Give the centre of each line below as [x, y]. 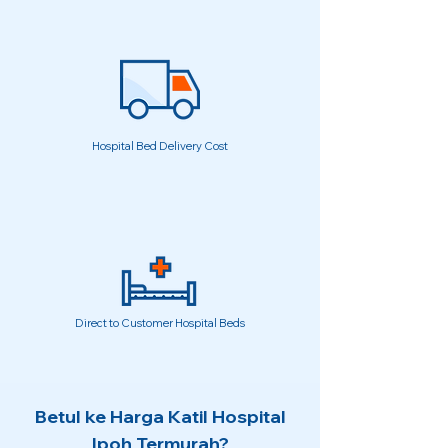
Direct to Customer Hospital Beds [159, 323]
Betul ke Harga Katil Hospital [160, 416]
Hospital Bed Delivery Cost [160, 146]
